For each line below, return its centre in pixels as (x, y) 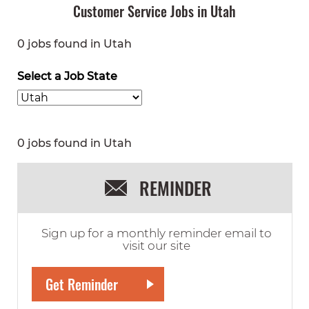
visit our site (157, 246)
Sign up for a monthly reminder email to (157, 233)
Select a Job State (67, 76)
